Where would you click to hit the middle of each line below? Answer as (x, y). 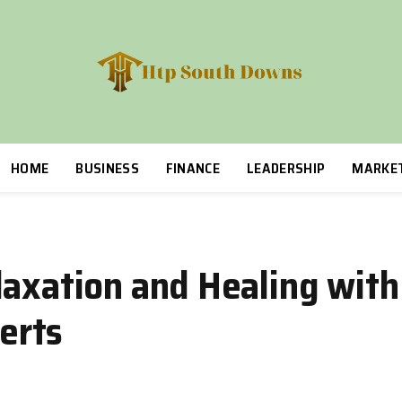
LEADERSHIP (286, 168)
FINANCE (193, 168)
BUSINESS (107, 168)
